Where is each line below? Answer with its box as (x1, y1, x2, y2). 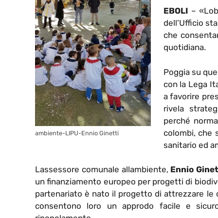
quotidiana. (163, 42, 206, 53)
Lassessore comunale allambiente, (35, 164, 171, 175)
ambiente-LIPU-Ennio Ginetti (35, 129, 119, 137)
